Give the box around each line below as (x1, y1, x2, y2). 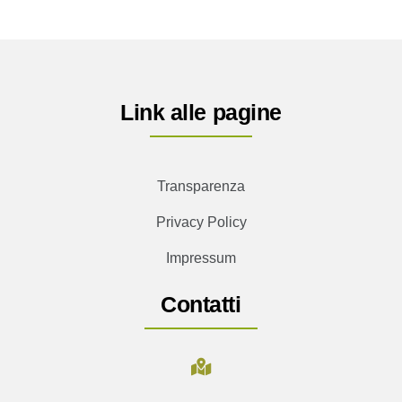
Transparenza (157, 179, 245, 195)
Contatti (161, 293, 241, 318)
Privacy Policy (155, 214, 247, 231)
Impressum (166, 250, 236, 267)
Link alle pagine (120, 100, 282, 126)
